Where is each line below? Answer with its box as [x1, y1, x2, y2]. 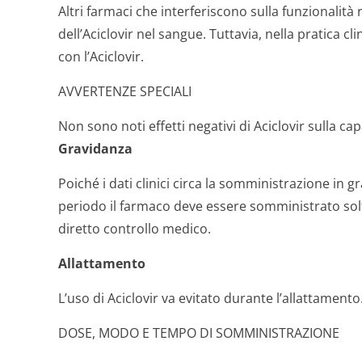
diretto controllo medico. [58, 220, 211, 238]
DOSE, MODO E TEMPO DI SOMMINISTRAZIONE [58, 324, 339, 342]
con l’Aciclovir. [58, 48, 144, 65]
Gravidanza [58, 140, 133, 158]
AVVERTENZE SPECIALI [58, 82, 192, 100]
